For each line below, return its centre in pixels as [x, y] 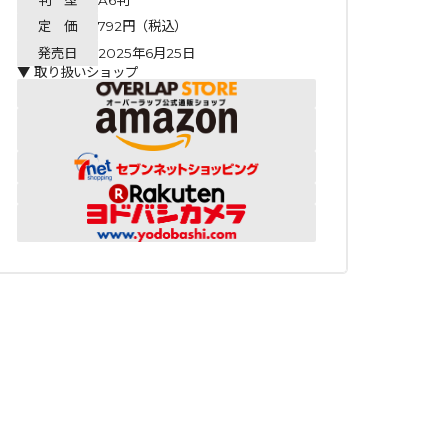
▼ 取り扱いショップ [78, 72]
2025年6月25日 [146, 52]
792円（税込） [142, 26]
